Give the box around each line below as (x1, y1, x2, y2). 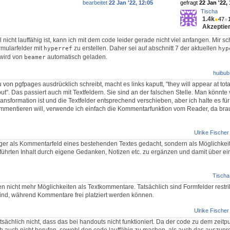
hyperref (44, 45, 72, 52)
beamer (24, 54, 46, 61)
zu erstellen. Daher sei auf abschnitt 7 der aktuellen (72, 45, 218, 52)
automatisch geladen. (46, 53, 107, 61)
